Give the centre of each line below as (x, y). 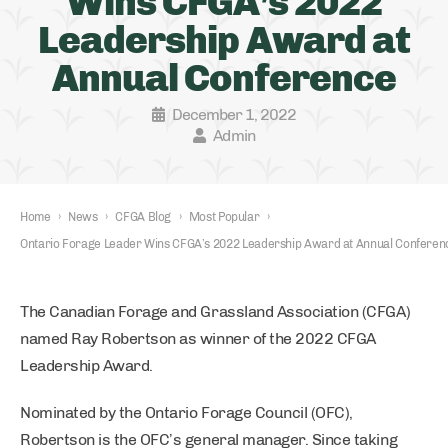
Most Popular (224, 217)
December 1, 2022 (234, 114)
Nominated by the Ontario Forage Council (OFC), (186, 412)
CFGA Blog (143, 217)
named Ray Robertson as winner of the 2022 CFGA (198, 338)
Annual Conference (224, 78)
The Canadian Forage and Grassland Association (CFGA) (215, 311)
